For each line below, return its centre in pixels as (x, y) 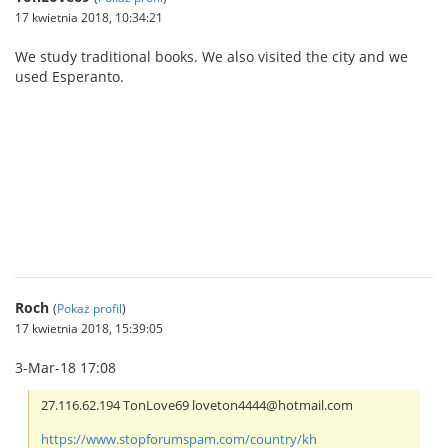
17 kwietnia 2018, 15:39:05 (89, 327)
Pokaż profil (89, 307)
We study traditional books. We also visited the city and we (211, 56)
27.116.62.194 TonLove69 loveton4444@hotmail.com (197, 405)
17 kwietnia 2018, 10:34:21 (89, 16)
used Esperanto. (69, 76)
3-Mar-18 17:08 (65, 367)
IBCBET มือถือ (57, 236)
